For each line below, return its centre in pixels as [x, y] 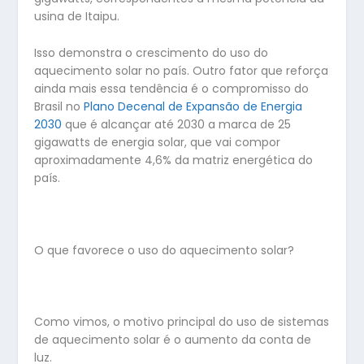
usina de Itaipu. [77, 17]
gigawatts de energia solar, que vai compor [158, 142]
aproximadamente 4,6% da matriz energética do [174, 160]
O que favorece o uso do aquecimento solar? [165, 250]
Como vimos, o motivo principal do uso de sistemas [182, 322]
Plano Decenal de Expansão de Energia [193, 106]
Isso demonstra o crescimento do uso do [152, 52]
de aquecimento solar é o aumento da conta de [173, 340]
